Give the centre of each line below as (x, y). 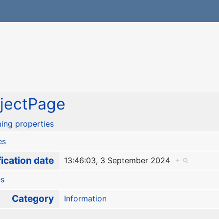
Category (33, 199)
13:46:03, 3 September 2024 (119, 161)
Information (85, 199)
